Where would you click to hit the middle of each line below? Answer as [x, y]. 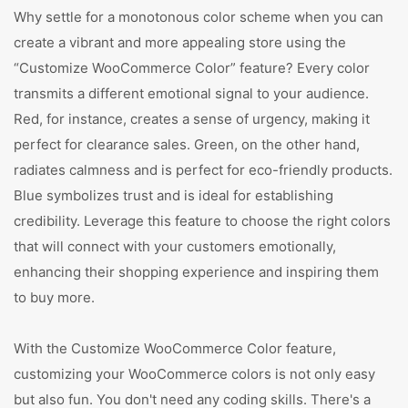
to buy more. [54, 297]
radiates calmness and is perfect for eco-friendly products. [203, 170]
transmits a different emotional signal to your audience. [191, 93]
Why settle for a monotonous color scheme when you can [199, 17]
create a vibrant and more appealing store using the [180, 42]
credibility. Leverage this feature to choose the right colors [202, 221]
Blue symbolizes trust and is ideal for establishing [173, 195]
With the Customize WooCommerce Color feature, [175, 348]
